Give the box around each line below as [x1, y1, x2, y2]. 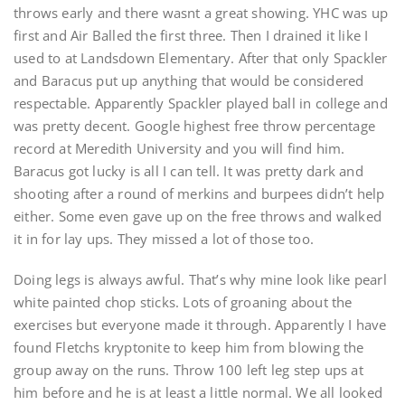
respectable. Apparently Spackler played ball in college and [14, 94, 388, 112]
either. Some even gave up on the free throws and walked [14, 207, 382, 225]
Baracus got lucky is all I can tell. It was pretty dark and [14, 162, 363, 180]
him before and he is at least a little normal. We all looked [14, 383, 383, 401]
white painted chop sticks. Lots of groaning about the [14, 293, 353, 311]
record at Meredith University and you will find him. [14, 139, 345, 157]
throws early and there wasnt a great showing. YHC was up [14, 4, 389, 22]
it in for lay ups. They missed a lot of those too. [14, 230, 315, 248]
